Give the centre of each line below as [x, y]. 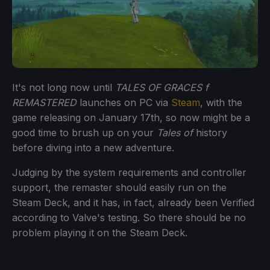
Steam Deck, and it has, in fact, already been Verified [133, 203]
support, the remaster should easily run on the [119, 188]
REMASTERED [44, 103]
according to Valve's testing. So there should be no [129, 218]
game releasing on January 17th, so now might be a [131, 118]
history [210, 133]
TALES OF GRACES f [162, 88]
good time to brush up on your [84, 133]
